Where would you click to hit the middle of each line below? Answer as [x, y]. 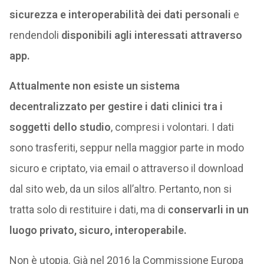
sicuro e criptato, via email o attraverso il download [126, 168]
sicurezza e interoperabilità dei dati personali [120, 14]
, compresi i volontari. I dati [172, 127]
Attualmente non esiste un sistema [94, 86]
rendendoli [35, 35]
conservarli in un [208, 209]
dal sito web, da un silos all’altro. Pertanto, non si [120, 189]
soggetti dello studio [60, 127]
